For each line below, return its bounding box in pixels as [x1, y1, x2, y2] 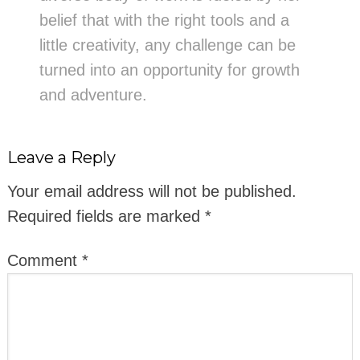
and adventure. [39, 85, 147, 104]
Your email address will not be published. [6, 182, 297, 200]
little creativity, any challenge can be [39, 35, 296, 54]
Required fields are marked [6, 207, 205, 225]
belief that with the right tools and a [39, 10, 289, 29]
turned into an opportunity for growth [39, 60, 300, 79]
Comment [6, 251, 82, 269]
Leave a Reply [6, 147, 116, 167]
